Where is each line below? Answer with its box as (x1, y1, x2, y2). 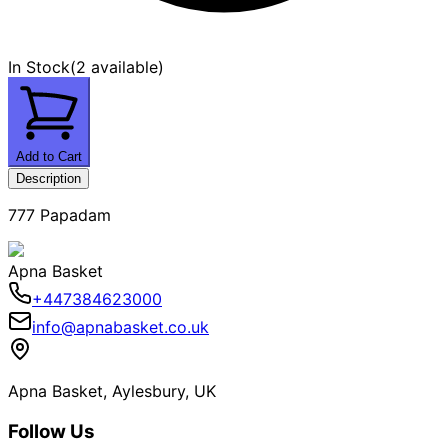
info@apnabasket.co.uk (32, 316, 209, 337)
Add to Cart (16, 148, 82, 164)
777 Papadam (8, 204, 111, 225)
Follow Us (8, 419, 95, 443)
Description (16, 170, 81, 186)
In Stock (8, 56, 70, 77)
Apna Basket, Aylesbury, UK (8, 380, 216, 401)
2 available (76, 56, 158, 77)
